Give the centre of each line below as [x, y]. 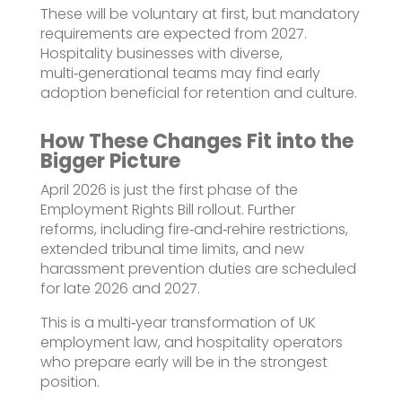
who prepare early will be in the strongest [184, 362]
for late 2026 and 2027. [120, 288]
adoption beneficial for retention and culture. [198, 92]
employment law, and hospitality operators [191, 342]
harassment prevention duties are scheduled [198, 268]
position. [70, 381]
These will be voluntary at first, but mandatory [200, 13]
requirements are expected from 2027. [173, 33]
